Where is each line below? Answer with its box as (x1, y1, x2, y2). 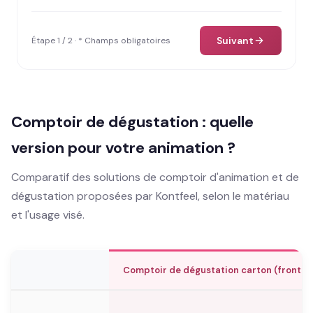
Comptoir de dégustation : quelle (11, 111, 254, 132)
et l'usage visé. (11, 207, 85, 222)
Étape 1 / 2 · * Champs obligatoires (31, 34, 170, 46)
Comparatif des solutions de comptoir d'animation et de (11, 169, 299, 184)
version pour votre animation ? (11, 137, 235, 158)
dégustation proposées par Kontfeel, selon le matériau (11, 188, 289, 203)
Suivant (217, 34, 254, 47)
